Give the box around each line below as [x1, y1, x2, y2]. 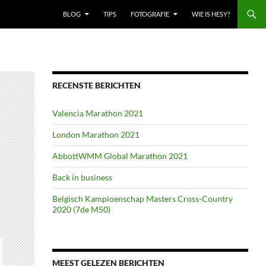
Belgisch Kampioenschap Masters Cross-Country [52, 194, 233, 204]
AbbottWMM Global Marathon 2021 [52, 151, 188, 161]
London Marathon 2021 [52, 129, 140, 140]
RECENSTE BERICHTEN [52, 80, 141, 90]
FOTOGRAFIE [131, 10, 169, 18]
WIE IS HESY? [192, 10, 230, 18]
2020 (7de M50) [52, 204, 110, 214]
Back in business [52, 172, 112, 182]
